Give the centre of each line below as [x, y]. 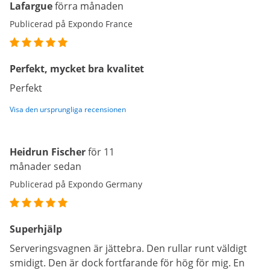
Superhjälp [36, 229]
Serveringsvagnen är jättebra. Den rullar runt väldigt [128, 248]
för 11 [101, 152]
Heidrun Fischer [48, 152]
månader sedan [46, 166]
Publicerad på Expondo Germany [76, 184]
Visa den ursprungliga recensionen [68, 109]
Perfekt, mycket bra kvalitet [77, 69]
